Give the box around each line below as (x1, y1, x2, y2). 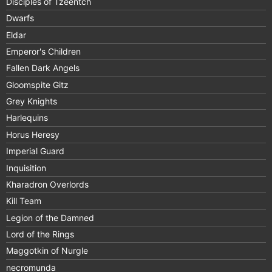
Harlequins (6, 112, 48, 123)
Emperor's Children (6, 46, 81, 56)
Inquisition (6, 162, 46, 173)
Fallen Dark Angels (6, 63, 80, 73)
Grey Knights (6, 96, 57, 107)
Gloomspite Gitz (6, 79, 69, 90)
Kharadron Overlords (6, 178, 89, 189)
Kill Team (6, 195, 41, 206)
